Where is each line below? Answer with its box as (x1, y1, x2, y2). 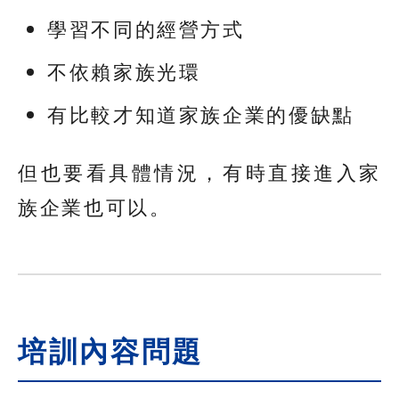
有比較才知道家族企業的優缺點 (47, 100, 354, 127)
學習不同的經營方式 (47, 15, 245, 43)
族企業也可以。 (18, 193, 172, 221)
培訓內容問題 (18, 336, 203, 369)
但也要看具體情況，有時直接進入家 (18, 159, 381, 186)
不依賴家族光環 (47, 57, 201, 85)
